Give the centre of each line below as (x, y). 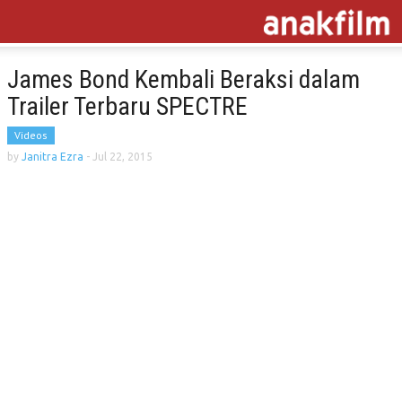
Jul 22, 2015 (122, 157)
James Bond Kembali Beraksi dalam (184, 79)
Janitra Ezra (52, 157)
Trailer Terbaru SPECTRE (127, 106)
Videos (31, 135)
